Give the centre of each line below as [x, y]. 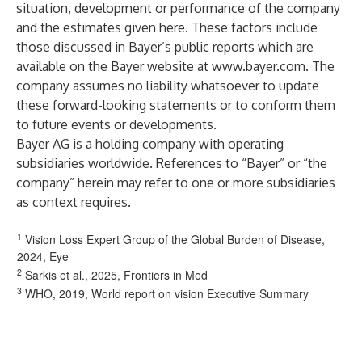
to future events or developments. [116, 124]
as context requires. [74, 202]
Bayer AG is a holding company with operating [150, 144]
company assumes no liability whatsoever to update [168, 86]
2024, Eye [43, 256]
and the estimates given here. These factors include [167, 27]
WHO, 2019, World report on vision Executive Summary [165, 293]
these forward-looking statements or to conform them [176, 105]
